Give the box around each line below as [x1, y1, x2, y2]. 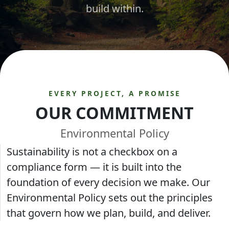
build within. [85, 2, 144, 15]
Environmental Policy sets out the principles [7, 191, 213, 204]
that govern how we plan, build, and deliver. [7, 206, 211, 220]
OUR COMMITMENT [35, 102, 194, 124]
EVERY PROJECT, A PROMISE [48, 88, 181, 98]
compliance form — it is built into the [7, 160, 181, 174]
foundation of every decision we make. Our [7, 175, 210, 189]
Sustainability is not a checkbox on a [7, 145, 177, 158]
